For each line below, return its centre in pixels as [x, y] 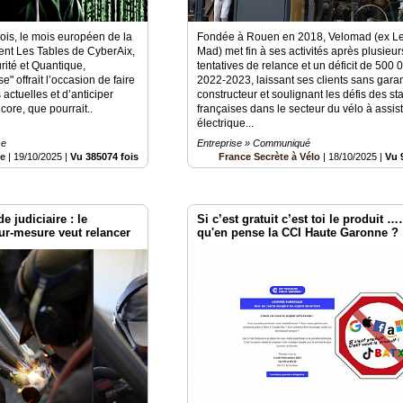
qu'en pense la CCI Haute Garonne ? [298, 232]
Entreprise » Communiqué [254, 143]
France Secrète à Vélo [270, 156]
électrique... [226, 123]
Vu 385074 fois [105, 156]
